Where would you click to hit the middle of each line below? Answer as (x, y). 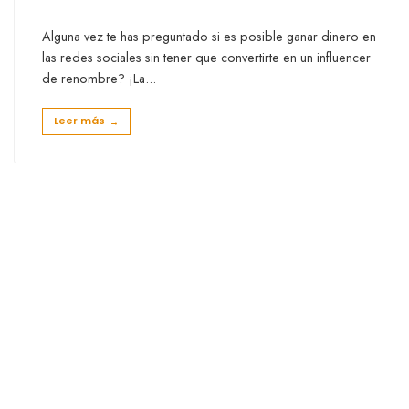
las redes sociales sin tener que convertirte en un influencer (206, 57)
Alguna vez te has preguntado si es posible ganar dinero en (209, 36)
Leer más (79, 120)
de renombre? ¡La (94, 78)
